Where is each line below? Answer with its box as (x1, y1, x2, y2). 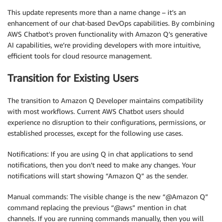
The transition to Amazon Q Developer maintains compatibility (7, 96, 203, 105)
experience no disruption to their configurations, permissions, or (7, 117, 206, 126)
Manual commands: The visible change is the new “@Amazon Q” (7, 192, 208, 201)
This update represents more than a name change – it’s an (7, 8, 186, 16)
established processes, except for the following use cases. (7, 128, 183, 137)
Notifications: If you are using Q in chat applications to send (7, 149, 193, 158)
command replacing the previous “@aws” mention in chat (7, 203, 186, 212)
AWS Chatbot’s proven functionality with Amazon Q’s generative (7, 30, 207, 38)
